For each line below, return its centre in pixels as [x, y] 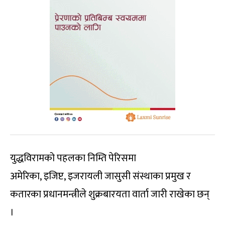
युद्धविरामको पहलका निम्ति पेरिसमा [73, 158]
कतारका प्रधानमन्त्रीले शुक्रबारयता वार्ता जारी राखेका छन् [110, 194]
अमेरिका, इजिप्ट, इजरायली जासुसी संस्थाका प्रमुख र [100, 176]
